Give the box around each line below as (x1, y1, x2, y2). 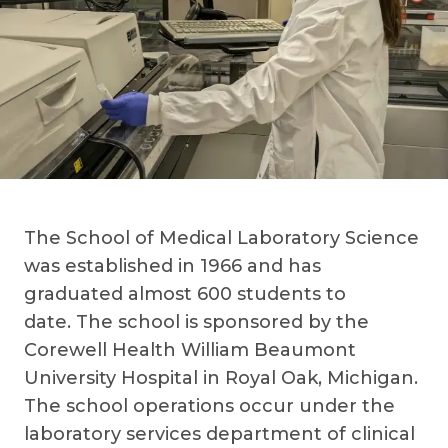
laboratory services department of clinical (24, 423, 415, 445)
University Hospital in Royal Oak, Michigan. (24, 367, 418, 389)
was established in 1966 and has (24, 255, 321, 277)
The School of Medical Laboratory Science (24, 227, 419, 249)
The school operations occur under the (24, 395, 395, 417)
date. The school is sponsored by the (24, 311, 369, 333)
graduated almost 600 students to (24, 283, 346, 305)
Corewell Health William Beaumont (24, 339, 356, 361)
